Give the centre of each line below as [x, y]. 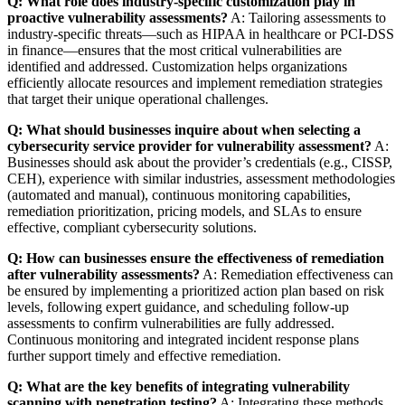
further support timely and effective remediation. [144, 355]
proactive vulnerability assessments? [118, 17]
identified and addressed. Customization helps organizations [177, 66]
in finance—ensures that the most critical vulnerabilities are [174, 50]
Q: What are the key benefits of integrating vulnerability [179, 386]
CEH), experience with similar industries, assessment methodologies [201, 178]
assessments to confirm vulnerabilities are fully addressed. [171, 323]
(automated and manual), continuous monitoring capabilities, [179, 194]
